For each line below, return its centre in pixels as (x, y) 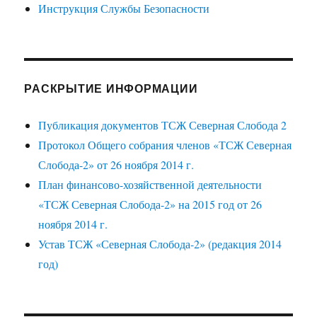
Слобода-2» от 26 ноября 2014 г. (116, 164)
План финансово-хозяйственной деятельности (150, 184)
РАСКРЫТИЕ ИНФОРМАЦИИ (111, 88)
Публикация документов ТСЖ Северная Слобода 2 (163, 125)
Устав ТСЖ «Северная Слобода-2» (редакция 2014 (160, 243)
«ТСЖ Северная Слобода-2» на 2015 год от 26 (150, 204)
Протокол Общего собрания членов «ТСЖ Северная (165, 144)
